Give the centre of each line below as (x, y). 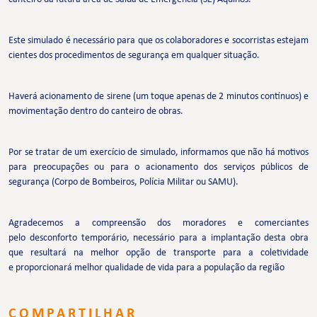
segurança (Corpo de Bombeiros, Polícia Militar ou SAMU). (123, 183)
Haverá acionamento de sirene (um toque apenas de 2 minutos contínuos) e (158, 97)
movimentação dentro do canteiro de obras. (96, 112)
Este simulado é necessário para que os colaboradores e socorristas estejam (158, 41)
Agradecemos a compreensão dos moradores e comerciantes (158, 224)
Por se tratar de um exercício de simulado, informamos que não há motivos (158, 153)
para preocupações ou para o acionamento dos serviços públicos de (158, 168)
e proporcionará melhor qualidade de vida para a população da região (146, 268)
